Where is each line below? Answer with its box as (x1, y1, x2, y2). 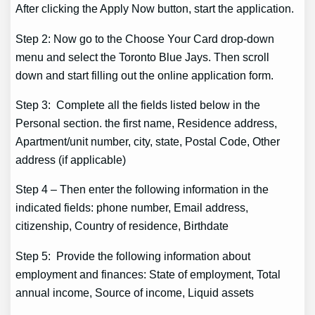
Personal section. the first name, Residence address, (15, 116, 278, 129)
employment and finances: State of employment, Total (15, 267, 281, 281)
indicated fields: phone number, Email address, (15, 201, 249, 214)
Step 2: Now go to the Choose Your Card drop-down (15, 32, 275, 45)
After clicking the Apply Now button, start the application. (15, 2, 295, 15)
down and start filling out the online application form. (15, 68, 274, 82)
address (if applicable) (15, 153, 127, 166)
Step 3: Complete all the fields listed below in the (15, 98, 261, 111)
